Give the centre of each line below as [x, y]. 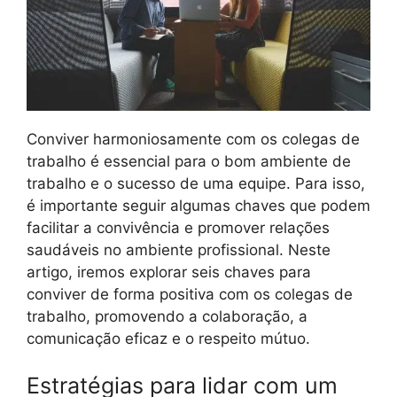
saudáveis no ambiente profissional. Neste [179, 249]
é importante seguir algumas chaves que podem [198, 205]
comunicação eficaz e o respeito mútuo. [168, 338]
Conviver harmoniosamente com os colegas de [193, 139]
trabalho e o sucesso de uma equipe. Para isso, [196, 183]
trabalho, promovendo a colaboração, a [167, 316]
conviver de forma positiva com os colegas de [190, 294]
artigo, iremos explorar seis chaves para [169, 272]
